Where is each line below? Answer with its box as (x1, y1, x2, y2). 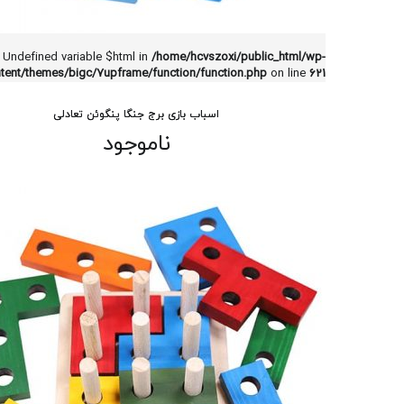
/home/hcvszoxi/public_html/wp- (151, 50, 326, 66)
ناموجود (102, 129, 170, 160)
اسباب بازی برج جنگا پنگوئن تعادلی (53, 107, 219, 122)
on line (267, 66, 309, 82)
